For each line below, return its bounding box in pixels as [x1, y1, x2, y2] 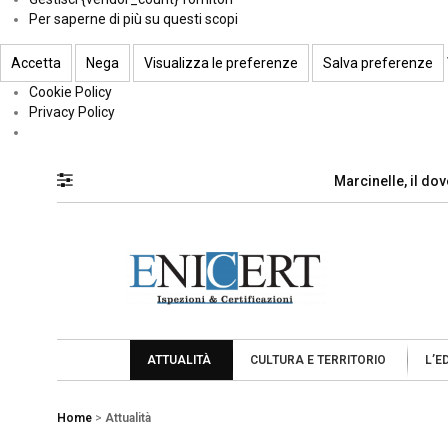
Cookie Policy [28, 83, 112, 100]
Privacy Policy [28, 103, 115, 120]
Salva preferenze [323, 54, 433, 71]
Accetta [11, 54, 61, 71]
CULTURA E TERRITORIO [250, 353, 386, 368]
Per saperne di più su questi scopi [28, 11, 238, 28]
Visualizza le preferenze [144, 54, 298, 71]
